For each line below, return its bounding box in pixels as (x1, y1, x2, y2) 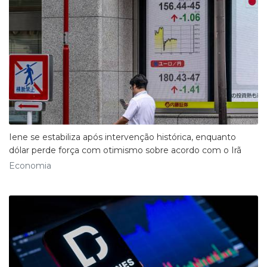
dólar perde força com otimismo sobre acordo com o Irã (9, 144, 241, 156)
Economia (9, 160, 51, 171)
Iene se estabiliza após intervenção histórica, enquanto (9, 131, 236, 142)
